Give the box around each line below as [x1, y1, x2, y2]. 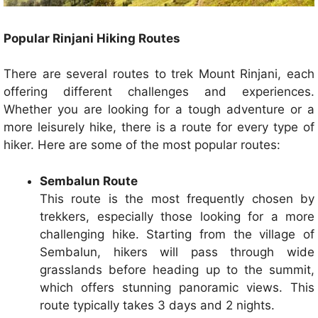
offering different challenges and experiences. [4, 84, 314, 99]
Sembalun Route [40, 173, 138, 188]
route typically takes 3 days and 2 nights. [40, 297, 275, 312]
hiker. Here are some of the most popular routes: [4, 138, 280, 153]
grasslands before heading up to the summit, [40, 262, 314, 277]
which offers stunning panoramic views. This [40, 280, 314, 295]
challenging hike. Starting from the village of [40, 226, 314, 241]
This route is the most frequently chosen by [40, 191, 314, 206]
